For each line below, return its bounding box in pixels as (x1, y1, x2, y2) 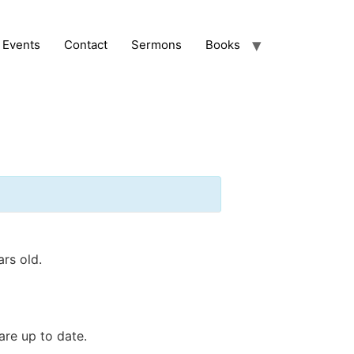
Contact (64, 36, 107, 52)
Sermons (131, 36, 182, 52)
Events (2, 36, 40, 52)
